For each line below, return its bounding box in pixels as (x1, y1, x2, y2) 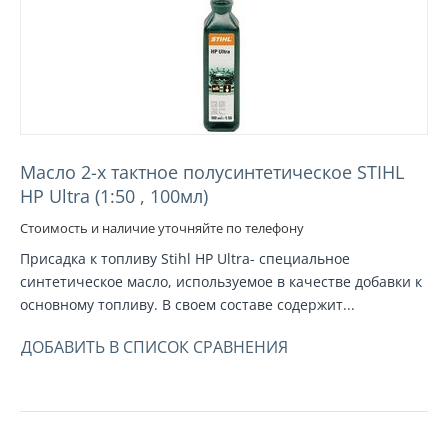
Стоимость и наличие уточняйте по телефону (20, 218, 304, 237)
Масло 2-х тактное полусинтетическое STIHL (20, 159, 404, 184)
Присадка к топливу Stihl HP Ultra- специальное (20, 248, 350, 268)
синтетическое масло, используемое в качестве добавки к (20, 271, 422, 291)
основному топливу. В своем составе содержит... (20, 294, 355, 314)
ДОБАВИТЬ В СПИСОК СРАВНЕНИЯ (21, 335, 288, 358)
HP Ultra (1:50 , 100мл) (20, 183, 208, 208)
